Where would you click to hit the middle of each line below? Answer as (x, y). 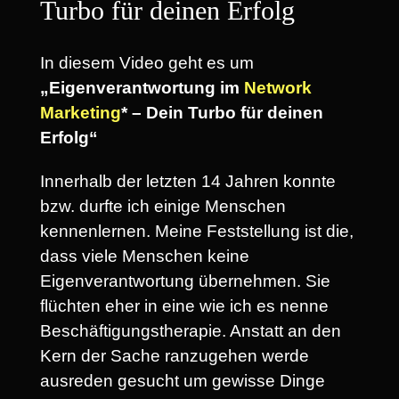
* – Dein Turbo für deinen (222, 112)
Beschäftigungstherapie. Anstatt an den (191, 330)
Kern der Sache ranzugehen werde (175, 355)
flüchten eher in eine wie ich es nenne (184, 305)
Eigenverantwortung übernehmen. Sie (185, 281)
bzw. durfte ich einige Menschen (163, 206)
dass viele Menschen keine (145, 256)
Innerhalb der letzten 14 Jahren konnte (188, 181)
